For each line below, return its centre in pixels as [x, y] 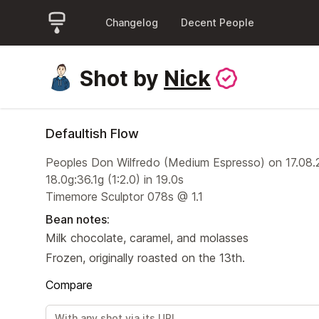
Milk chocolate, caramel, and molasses [147, 238]
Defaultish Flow [92, 134]
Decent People [218, 22]
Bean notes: [78, 219]
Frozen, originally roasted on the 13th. [145, 258]
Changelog [132, 22]
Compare [69, 285]
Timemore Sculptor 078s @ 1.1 [124, 197]
